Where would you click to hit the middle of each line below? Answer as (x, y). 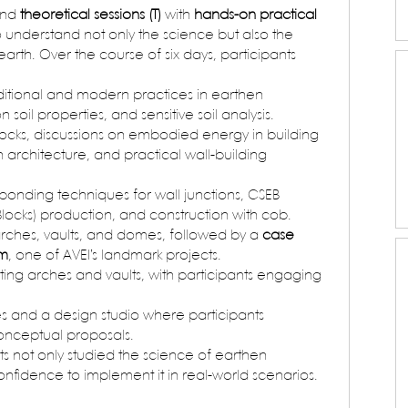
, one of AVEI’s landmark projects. (115, 256)
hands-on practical (257, 16)
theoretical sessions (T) (91, 16)
